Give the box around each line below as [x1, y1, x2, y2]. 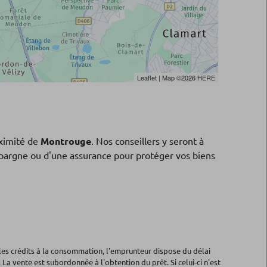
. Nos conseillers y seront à [91, 136, 204, 147]
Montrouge [41, 136, 91, 147]
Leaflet [137, 73, 157, 82]
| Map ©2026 [157, 73, 197, 82]
